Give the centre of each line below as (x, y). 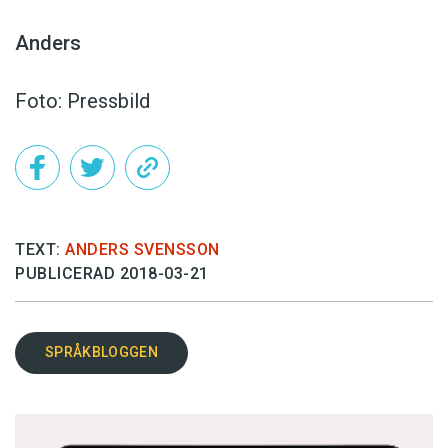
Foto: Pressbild (82, 100)
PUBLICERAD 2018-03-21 (112, 273)
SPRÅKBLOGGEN (101, 352)
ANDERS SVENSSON (142, 249)
